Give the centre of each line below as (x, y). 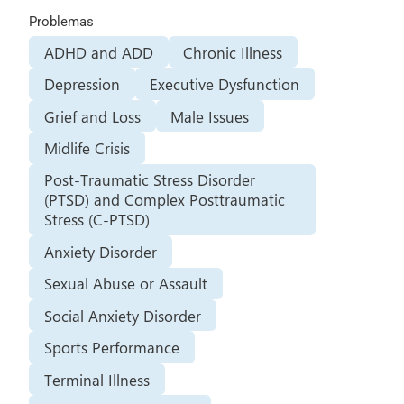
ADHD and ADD (98, 52)
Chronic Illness (233, 52)
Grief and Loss (92, 116)
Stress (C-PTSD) (96, 220)
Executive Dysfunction (225, 84)
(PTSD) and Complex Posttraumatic (164, 200)
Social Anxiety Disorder (122, 315)
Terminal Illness (96, 379)
